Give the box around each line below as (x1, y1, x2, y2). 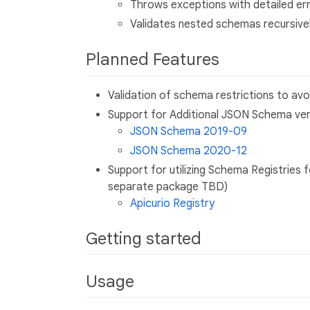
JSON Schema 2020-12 (130, 143, 247, 158)
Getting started (86, 228, 206, 249)
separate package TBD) (108, 179, 228, 194)
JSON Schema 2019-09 (130, 124, 247, 138)
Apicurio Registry (130, 196, 215, 210)
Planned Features (86, 49, 224, 71)
